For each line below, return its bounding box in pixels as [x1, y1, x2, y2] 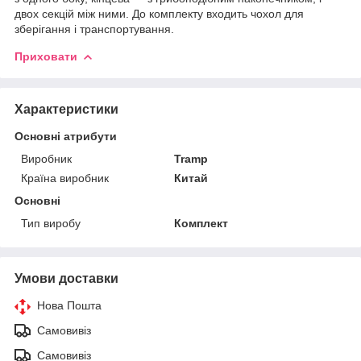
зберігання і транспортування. [15, 22, 174, 35]
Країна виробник [21, 171, 109, 185]
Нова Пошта [37, 298, 102, 312]
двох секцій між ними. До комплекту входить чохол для [15, 6, 304, 20]
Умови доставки [15, 271, 118, 285]
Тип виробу [21, 216, 81, 230]
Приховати [15, 49, 77, 63]
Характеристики [15, 102, 118, 116]
